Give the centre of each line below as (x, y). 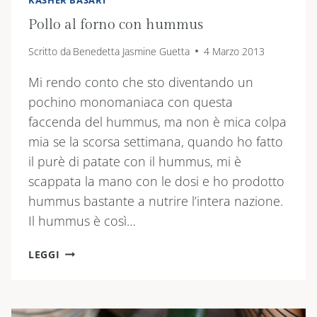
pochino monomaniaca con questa (131, 102)
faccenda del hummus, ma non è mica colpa (157, 121)
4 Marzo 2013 (235, 51)
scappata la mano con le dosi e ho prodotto (156, 181)
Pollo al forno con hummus (116, 24)
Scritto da (50, 51)
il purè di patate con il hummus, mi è (135, 161)
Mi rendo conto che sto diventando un (141, 82)
